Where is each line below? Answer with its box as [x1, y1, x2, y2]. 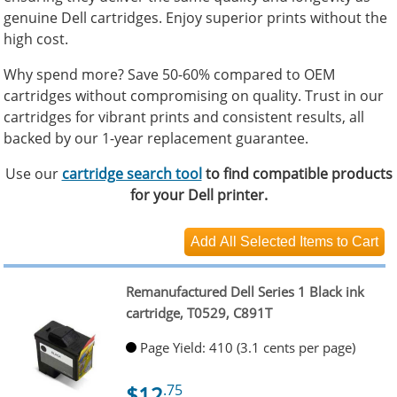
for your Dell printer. [129, 185, 268, 206]
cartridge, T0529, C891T [125, 303, 272, 322]
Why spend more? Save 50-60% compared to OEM [4, 65, 335, 85]
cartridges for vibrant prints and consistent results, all [4, 107, 364, 128]
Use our [4, 164, 62, 184]
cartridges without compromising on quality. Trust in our [4, 86, 384, 106]
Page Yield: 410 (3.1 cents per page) [139, 338, 355, 356]
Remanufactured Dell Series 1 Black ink [125, 282, 364, 300]
